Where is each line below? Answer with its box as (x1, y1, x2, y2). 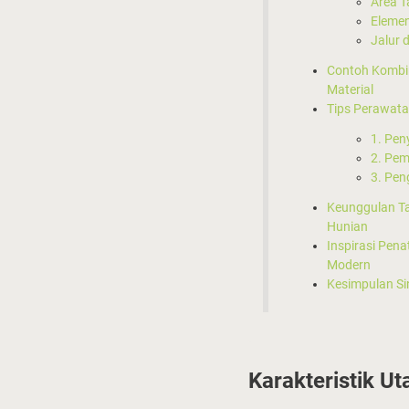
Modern (327, 257, 371, 272)
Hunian (327, 218, 368, 234)
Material (327, 81, 373, 97)
